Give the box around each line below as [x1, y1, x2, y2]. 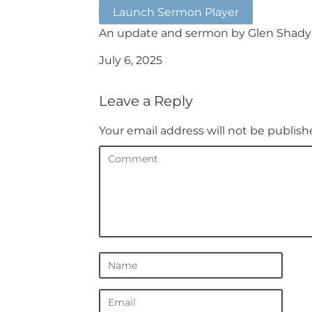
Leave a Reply [99, 93, 193, 109]
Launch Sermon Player [113, 5, 239, 19]
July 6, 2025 [99, 53, 162, 67]
